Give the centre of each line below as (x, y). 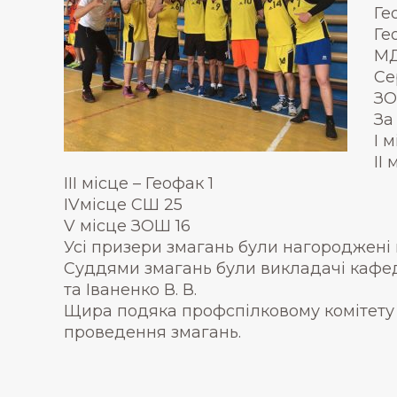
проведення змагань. (152, 332)
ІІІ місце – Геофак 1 (139, 183)
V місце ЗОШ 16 (127, 226)
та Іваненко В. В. (130, 290)
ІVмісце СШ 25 (123, 205)
